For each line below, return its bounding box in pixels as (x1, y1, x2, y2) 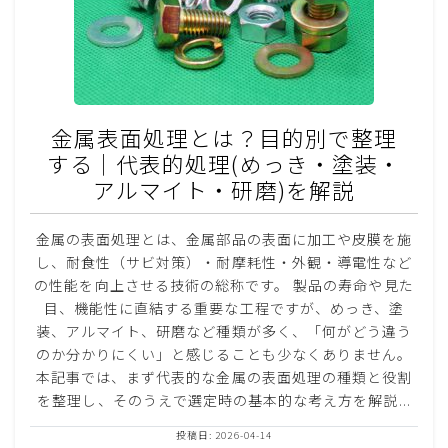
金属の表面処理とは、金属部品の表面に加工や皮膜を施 (35, 228, 413, 249)
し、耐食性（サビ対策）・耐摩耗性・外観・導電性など (35, 251, 413, 272)
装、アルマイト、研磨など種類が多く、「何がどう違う (35, 320, 413, 341)
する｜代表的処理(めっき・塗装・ (47, 147, 401, 179)
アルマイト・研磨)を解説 (93, 173, 355, 205)
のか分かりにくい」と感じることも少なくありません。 (35, 343, 413, 364)
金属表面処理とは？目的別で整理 (51, 121, 397, 153)
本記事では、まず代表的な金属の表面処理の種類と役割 (35, 366, 413, 387)
